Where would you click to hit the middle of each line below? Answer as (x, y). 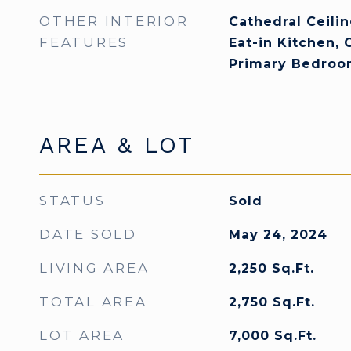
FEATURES (84, 42)
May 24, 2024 (278, 235)
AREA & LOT (117, 145)
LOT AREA (82, 335)
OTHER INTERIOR (114, 21)
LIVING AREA (94, 268)
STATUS (72, 201)
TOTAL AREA (93, 302)
